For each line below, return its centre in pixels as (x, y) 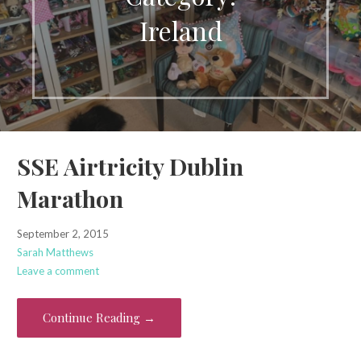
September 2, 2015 (62, 234)
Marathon (70, 199)
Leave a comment (58, 271)
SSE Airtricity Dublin (130, 166)
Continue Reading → (99, 317)
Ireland (180, 30)
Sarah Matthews (55, 253)
